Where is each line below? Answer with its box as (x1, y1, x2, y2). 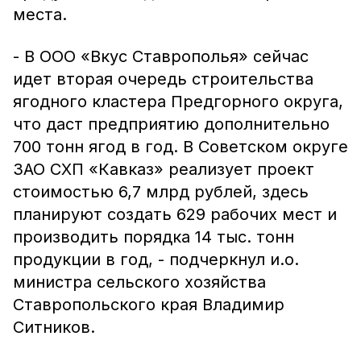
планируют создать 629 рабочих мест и (13, 205, 337, 224)
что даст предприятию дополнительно (13, 114, 330, 134)
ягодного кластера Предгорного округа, (13, 92, 343, 111)
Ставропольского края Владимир (13, 295, 284, 314)
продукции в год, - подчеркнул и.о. (13, 250, 299, 269)
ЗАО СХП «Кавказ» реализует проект (13, 160, 314, 179)
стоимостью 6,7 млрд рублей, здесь (13, 182, 309, 201)
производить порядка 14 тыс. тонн (13, 227, 294, 247)
